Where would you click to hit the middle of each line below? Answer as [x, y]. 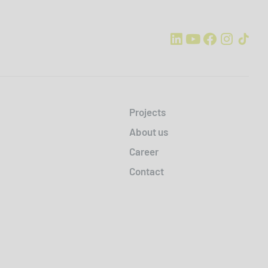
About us [149, 132]
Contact [147, 171]
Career [144, 152]
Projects [147, 112]
